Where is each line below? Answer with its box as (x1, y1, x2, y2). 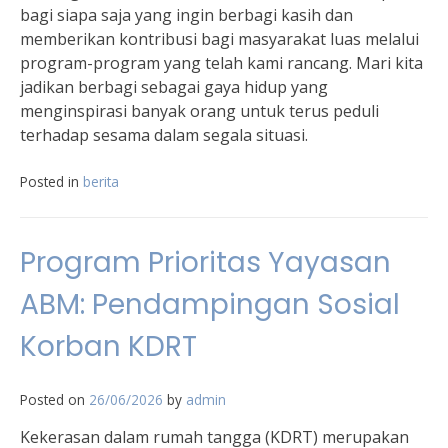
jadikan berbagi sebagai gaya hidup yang (20, 76, 328, 99)
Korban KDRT (20, 327, 197, 367)
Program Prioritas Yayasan (20, 243, 391, 283)
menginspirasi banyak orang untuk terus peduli (20, 100, 379, 123)
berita (83, 172, 119, 192)
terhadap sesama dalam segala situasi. (20, 124, 308, 147)
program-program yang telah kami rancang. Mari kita (20, 52, 423, 75)
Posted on (20, 390, 89, 410)
